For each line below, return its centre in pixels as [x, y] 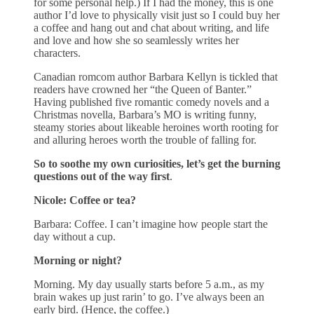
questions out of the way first [102, 176]
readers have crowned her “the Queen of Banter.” [143, 89]
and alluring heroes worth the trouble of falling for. [145, 139]
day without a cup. [75, 236]
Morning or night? [79, 260]
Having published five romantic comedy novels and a [151, 102]
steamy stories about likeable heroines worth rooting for [156, 127]
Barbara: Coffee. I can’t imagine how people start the [151, 224]
